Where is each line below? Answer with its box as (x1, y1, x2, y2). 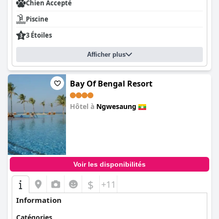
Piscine (26, 15, 48, 23)
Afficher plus (87, 51, 126, 58)
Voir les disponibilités (73, 160, 146, 168)
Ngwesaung (96, 102, 136, 111)
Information (16, 195, 62, 205)
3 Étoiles (26, 31, 52, 40)
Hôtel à (70, 102, 96, 111)
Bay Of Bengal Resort (70, 78, 153, 89)
